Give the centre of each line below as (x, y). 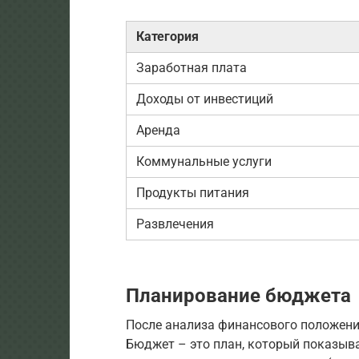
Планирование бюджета (238, 295)
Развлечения (175, 224)
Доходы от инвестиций (205, 99)
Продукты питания (193, 192)
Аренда (158, 130)
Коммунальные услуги (204, 161)
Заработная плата (192, 67)
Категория (167, 36)
